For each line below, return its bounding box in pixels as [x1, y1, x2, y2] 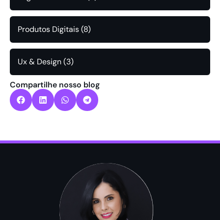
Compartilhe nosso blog [10, 80, 100, 90]
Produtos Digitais [18, 24, 79, 35]
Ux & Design [18, 56, 61, 67]
